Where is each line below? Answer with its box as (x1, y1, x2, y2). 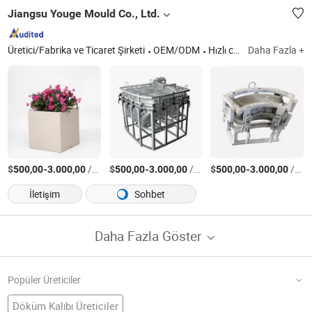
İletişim (29, 187, 61, 201)
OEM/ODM (153, 44, 201, 57)
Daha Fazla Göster (94, 226, 205, 244)
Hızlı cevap (208, 44, 234, 57)
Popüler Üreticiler (8, 273, 81, 286)
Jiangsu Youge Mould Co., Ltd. (8, 6, 161, 20)
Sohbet (132, 187, 165, 201)
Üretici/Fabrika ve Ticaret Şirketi (8, 44, 146, 57)
